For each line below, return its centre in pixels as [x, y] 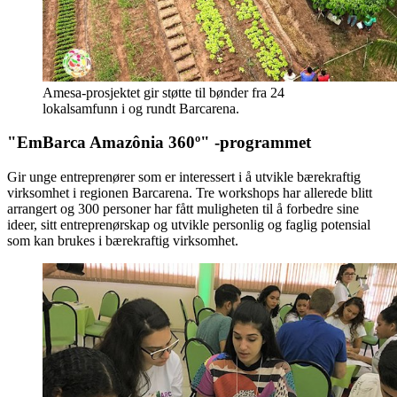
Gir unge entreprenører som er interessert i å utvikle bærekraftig [184, 177]
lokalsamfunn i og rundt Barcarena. [141, 108]
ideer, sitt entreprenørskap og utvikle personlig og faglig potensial [189, 225]
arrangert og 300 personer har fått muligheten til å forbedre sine [183, 209]
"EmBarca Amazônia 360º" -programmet [159, 143]
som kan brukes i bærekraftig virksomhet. [123, 241]
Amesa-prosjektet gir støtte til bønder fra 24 [163, 92]
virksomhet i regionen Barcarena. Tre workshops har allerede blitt [190, 193]
